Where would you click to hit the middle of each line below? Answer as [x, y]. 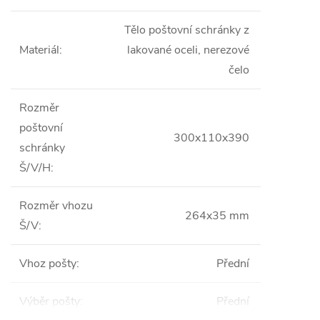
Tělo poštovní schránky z [187, 30]
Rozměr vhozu [56, 206]
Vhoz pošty [48, 264]
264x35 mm [217, 216]
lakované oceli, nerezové [188, 50]
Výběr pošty [50, 301]
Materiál [39, 50]
